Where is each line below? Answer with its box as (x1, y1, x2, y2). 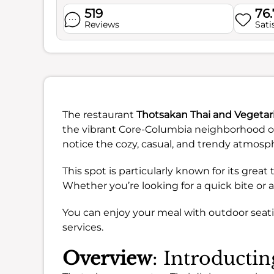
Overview (62, 247, 152, 270)
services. (62, 221, 103, 233)
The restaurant (62, 109, 136, 120)
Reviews (84, 19, 119, 30)
